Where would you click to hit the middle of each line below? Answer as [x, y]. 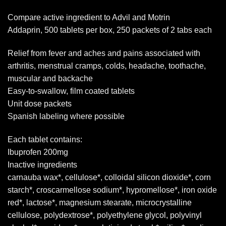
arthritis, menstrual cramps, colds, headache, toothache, [107, 66]
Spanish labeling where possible [66, 116]
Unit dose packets [40, 103]
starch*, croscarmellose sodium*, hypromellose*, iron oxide [112, 190]
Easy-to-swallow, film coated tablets [71, 91]
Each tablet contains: [45, 139]
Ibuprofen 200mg [38, 152]
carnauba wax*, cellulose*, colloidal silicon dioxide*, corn [109, 177]
